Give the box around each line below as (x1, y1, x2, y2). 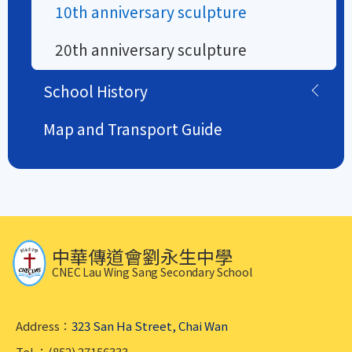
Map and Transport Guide (43, 117, 222, 139)
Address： (16, 317, 71, 334)
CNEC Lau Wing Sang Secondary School (52, 263, 252, 280)
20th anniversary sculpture (55, 38, 247, 60)
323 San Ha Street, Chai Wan (71, 317, 228, 334)
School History (43, 79, 148, 101)
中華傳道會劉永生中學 (52, 242, 233, 269)
